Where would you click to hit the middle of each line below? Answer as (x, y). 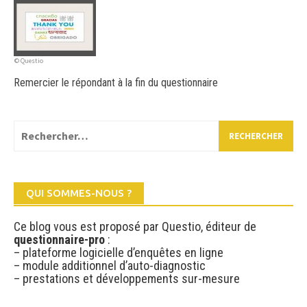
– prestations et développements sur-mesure (127, 278)
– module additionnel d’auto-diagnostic (110, 265)
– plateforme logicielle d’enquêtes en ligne (119, 252)
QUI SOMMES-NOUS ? (79, 193)
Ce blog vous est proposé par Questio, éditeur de (135, 226)
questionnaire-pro (59, 239)
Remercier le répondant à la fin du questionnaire (116, 82)
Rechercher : (44, 128)
